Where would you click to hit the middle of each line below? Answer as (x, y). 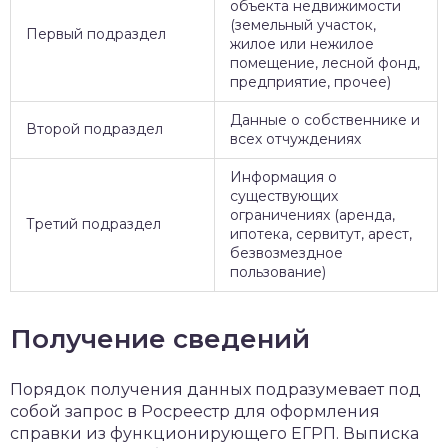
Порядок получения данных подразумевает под (215, 389)
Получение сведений (160, 339)
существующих (284, 196)
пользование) (278, 272)
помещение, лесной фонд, (325, 63)
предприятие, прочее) (310, 82)
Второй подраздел (94, 129)
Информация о (283, 177)
